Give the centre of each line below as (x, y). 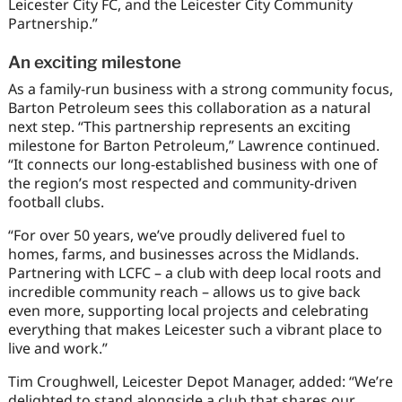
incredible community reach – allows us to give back (184, 291)
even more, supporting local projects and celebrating (188, 310)
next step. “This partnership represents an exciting (179, 126)
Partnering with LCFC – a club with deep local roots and (194, 272)
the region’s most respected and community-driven (182, 183)
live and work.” (57, 348)
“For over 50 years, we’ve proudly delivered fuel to (176, 235)
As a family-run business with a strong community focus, (200, 88)
